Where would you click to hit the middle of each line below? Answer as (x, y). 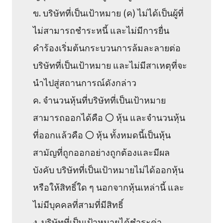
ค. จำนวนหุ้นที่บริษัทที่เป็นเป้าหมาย (100, 99)
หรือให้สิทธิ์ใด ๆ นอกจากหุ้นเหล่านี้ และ (109, 186)
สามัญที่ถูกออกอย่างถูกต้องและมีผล (102, 152)
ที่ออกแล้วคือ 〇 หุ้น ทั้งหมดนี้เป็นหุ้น (102, 134)
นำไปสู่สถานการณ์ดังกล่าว (85, 82)
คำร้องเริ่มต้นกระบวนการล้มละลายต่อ (107, 47)
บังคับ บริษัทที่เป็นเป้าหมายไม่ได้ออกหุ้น (109, 169)
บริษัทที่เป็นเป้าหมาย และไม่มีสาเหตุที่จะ (110, 64)
